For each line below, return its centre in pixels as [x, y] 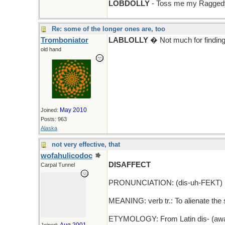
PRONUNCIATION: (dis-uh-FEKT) [165, 183]
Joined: [50, 110]
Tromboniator [65, 40]
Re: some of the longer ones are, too [108, 29]
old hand [51, 49]
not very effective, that [86, 144]
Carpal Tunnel [58, 165]
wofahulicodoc [67, 156]
